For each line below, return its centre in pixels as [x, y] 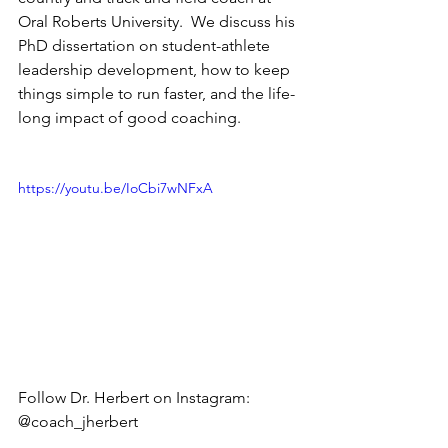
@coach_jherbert [84, 421]
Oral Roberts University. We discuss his [158, 21]
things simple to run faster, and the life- [156, 93]
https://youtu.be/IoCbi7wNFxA [115, 188]
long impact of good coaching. [135, 117]
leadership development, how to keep [156, 69]
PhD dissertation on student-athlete [146, 45]
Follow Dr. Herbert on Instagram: [136, 397]
